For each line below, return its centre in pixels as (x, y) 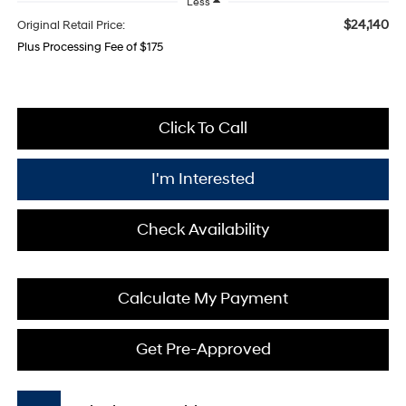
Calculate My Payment (203, 299)
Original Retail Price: (71, 26)
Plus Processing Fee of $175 (90, 48)
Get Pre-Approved (203, 350)
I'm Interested (203, 179)
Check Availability (203, 230)
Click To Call (203, 129)
